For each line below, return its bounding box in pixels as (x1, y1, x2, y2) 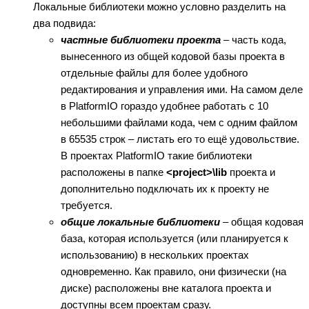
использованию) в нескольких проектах (61, 248, 249, 261)
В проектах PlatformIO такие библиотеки (61, 149, 252, 161)
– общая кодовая (220, 215, 303, 228)
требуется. (61, 199, 112, 211)
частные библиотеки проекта (61, 33, 221, 46)
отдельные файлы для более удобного (61, 66, 248, 79)
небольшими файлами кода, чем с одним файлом (61, 116, 297, 128)
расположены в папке (61, 166, 166, 178)
